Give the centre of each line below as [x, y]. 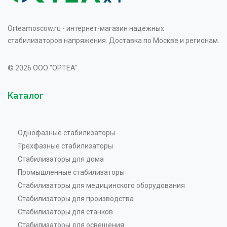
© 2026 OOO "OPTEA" [43, 68]
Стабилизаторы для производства [76, 198]
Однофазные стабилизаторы [66, 133]
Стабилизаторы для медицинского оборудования [101, 185]
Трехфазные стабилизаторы [65, 146]
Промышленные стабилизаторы [71, 172]
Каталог [26, 95]
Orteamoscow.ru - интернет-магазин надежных [86, 28]
